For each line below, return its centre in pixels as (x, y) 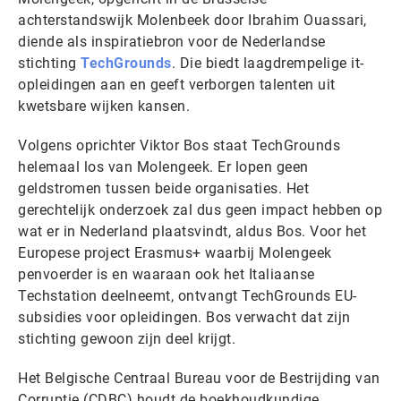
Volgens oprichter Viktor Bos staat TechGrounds (179, 145)
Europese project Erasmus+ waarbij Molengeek (175, 253)
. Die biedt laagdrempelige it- (268, 63)
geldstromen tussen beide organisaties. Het (163, 188)
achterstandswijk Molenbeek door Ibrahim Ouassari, (192, 20)
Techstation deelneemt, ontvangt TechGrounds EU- (188, 296)
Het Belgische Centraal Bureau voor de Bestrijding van (199, 378)
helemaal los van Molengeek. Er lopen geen (163, 167)
